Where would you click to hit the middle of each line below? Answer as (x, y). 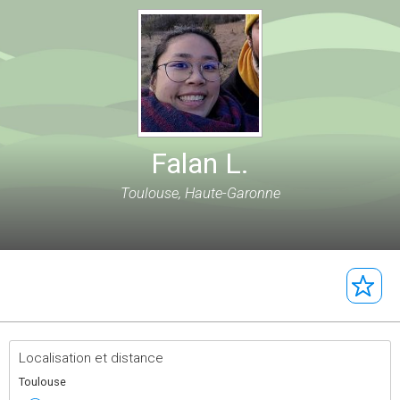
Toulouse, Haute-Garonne (200, 193)
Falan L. (200, 163)
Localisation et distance (91, 358)
